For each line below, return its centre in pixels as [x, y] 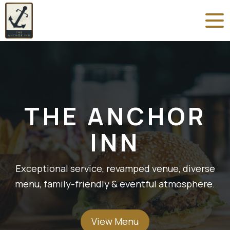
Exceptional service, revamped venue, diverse [115, 168]
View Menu [115, 221]
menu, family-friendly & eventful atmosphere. [115, 184]
